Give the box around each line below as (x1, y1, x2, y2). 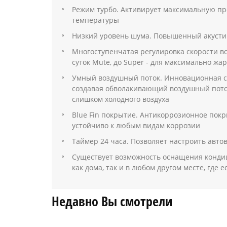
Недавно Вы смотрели (52, 192, 172, 210)
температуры (72, 15, 119, 25)
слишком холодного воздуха (72, 94, 169, 104)
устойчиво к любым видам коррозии (72, 121, 200, 130)
